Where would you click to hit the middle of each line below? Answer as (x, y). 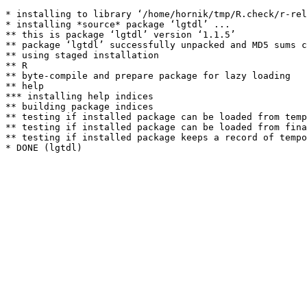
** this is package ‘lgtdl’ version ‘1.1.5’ (121, 35)
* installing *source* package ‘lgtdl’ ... (118, 24)
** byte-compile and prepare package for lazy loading (148, 76)
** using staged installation (82, 55)
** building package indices (79, 107)
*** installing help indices (79, 96)
